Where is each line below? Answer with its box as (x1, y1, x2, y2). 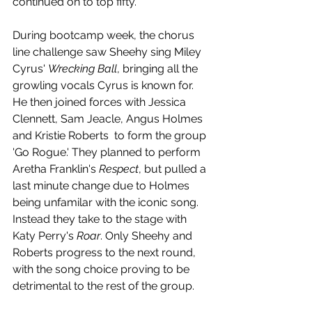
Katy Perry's (13, 228, 77, 242)
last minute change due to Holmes (13, 178, 192, 192)
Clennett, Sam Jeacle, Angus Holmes (13, 111, 205, 125)
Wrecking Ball (48, 61, 117, 75)
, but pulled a (139, 162, 209, 175)
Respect (99, 162, 139, 175)
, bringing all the (117, 61, 201, 75)
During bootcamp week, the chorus (13, 28, 197, 42)
